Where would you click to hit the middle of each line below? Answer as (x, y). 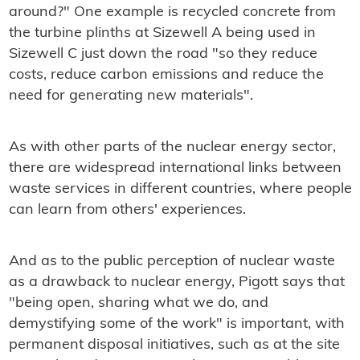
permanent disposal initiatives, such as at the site (174, 345)
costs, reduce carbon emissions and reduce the (166, 75)
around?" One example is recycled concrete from (172, 12)
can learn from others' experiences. (127, 210)
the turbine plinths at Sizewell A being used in (162, 33)
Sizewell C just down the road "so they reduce (163, 54)
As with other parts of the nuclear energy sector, (172, 147)
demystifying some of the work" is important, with (176, 324)
